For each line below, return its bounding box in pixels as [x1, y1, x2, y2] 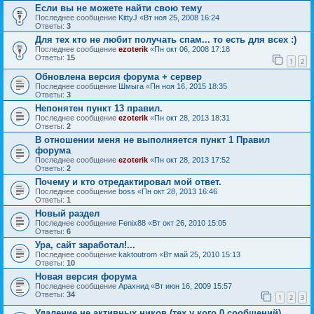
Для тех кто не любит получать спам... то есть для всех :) [35, 34, 296, 45]
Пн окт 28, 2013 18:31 [154, 113, 230, 122]
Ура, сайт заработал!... [35, 239, 135, 250]
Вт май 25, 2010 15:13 [163, 250, 240, 259]
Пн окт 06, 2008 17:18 [154, 45, 230, 53]
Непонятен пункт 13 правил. [35, 102, 163, 114]
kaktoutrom [118, 250, 157, 259]
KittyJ [118, 13, 137, 22]
